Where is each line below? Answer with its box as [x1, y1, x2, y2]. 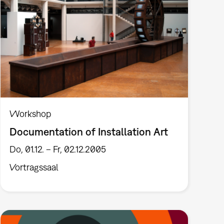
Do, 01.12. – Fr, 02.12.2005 [9, 144, 106, 155]
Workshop [9, 108, 51, 119]
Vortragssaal [9, 162, 58, 173]
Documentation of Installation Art [9, 125, 168, 137]
